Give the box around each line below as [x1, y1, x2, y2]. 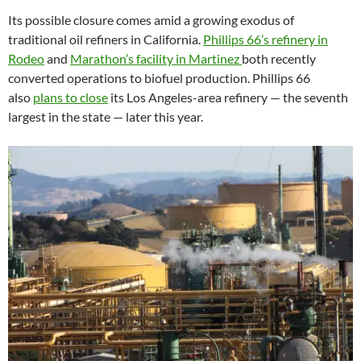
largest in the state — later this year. [8, 109, 203, 125]
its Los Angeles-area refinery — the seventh [108, 89, 348, 106]
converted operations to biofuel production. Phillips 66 [8, 70, 310, 86]
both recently [242, 51, 316, 67]
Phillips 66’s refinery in [203, 31, 328, 48]
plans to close [33, 89, 108, 106]
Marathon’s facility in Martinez [70, 51, 242, 67]
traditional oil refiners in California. [8, 31, 203, 48]
